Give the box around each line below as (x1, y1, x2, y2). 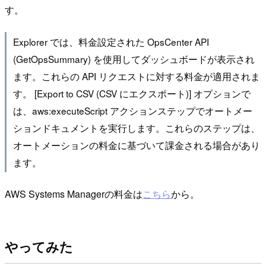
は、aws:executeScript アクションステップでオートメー (12, 103, 252, 117)
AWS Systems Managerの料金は (5, 187, 142, 201)
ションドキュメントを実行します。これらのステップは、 (12, 121, 260, 134)
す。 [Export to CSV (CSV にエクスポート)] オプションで (12, 86, 251, 100)
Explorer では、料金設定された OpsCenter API (12, 34, 209, 48)
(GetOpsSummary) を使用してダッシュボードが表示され (12, 52, 255, 65)
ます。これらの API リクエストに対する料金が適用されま (12, 69, 260, 83)
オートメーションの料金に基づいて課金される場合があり (12, 138, 260, 151)
